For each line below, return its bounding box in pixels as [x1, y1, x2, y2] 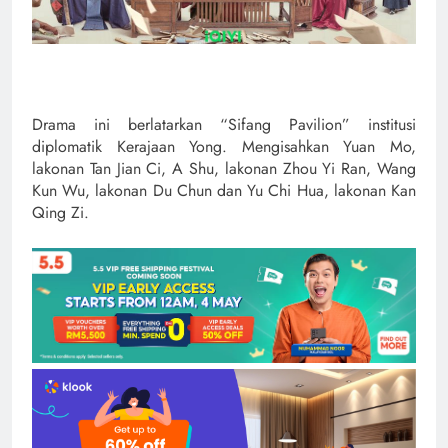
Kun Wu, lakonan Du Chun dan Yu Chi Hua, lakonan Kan [32, 178, 416, 202]
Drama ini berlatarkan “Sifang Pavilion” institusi [32, 112, 416, 136]
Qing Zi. [32, 200, 89, 224]
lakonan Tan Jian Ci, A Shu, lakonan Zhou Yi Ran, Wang [32, 156, 416, 180]
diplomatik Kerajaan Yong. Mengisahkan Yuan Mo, [32, 134, 416, 158]
